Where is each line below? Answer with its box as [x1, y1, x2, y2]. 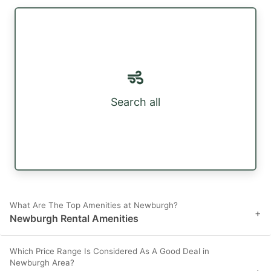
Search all [111, 96, 160, 109]
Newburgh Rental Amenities [10, 212, 139, 225]
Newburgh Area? [10, 258, 74, 268]
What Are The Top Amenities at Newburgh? [10, 200, 178, 211]
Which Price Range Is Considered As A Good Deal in [10, 246, 209, 256]
